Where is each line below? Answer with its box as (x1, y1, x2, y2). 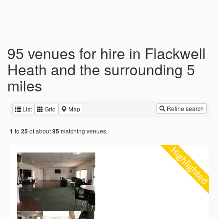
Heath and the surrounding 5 (7, 59, 195, 80)
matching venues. (59, 127, 108, 135)
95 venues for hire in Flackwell (7, 43, 206, 64)
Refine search (165, 104, 204, 112)
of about (28, 127, 52, 135)
